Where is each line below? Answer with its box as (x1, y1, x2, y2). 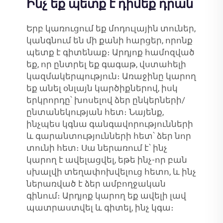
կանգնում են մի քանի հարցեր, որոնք (26, 35, 193, 46)
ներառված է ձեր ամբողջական (26, 179, 166, 189)
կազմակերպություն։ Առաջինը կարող (26, 71, 196, 82)
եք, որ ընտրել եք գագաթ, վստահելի (26, 59, 186, 70)
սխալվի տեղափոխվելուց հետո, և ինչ (26, 167, 196, 177)
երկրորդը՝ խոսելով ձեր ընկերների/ (26, 95, 185, 106)
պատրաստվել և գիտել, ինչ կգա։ (26, 203, 174, 213)
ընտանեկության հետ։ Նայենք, (26, 107, 164, 117)
